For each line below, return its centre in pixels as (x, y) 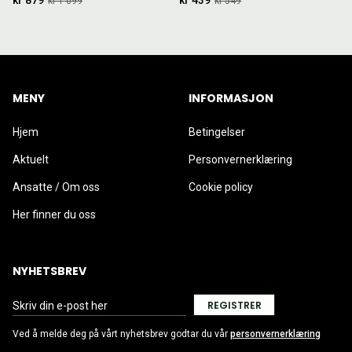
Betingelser (217, 132)
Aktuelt (31, 159)
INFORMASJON (231, 98)
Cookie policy (221, 187)
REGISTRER (234, 305)
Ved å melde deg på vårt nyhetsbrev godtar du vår (120, 334)
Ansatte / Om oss (56, 187)
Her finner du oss (54, 214)
